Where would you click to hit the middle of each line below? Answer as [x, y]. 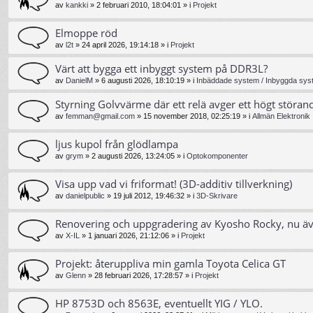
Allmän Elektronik [281, 116]
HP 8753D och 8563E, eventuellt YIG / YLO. [159, 304]
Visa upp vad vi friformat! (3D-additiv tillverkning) [174, 183]
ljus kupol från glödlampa [117, 144]
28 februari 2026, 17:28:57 [139, 276]
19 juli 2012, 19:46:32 [149, 195]
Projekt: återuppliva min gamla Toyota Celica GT [170, 264]
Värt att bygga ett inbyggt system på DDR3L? [161, 68]
